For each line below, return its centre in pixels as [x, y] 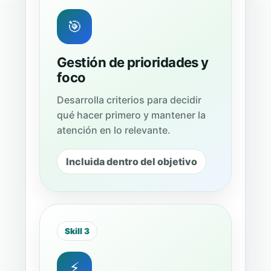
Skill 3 [77, 231]
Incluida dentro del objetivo [132, 162]
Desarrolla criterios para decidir [129, 100]
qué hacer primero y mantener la [131, 115]
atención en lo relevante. [114, 130]
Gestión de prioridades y [133, 62]
